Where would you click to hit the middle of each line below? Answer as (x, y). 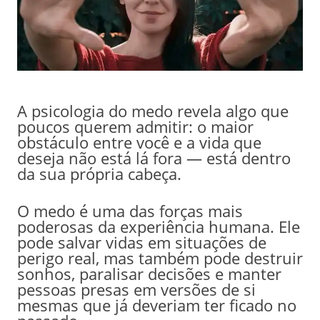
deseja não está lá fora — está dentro (154, 157)
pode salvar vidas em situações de (141, 242)
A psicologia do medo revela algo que (152, 110)
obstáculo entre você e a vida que (139, 142)
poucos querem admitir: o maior (135, 126)
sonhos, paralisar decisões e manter (149, 273)
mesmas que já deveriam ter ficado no (156, 305)
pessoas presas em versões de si (136, 289)
